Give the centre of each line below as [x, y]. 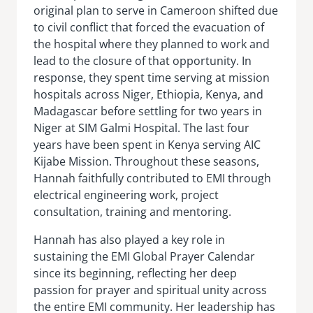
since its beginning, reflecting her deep [135, 273]
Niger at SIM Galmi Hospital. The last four [141, 128]
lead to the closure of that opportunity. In [143, 60]
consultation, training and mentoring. [132, 211]
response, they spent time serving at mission [152, 77]
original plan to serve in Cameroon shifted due [156, 10]
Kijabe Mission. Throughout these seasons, [146, 161]
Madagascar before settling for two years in [148, 111]
